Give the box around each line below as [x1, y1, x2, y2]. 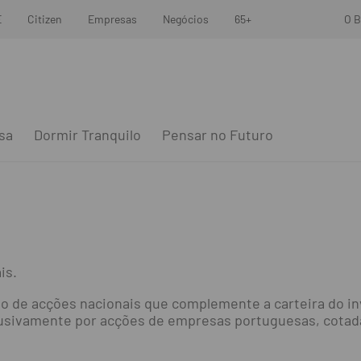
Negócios [162, 12, 209, 26]
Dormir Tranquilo [33, 126, 141, 143]
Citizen [27, 12, 62, 26]
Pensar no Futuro [161, 126, 273, 143]
